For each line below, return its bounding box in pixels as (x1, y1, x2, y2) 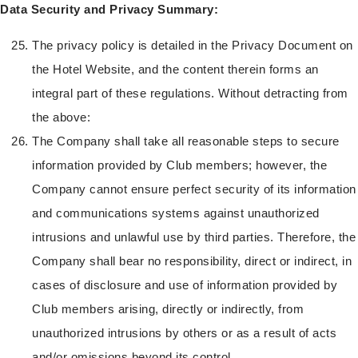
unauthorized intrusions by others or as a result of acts (32, 325, 336, 340)
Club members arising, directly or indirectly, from (32, 301, 304, 316)
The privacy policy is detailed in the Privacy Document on (32, 38, 353, 52)
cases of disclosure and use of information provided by (32, 277, 337, 292)
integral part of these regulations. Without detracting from (32, 86, 348, 100)
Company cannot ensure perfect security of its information (32, 181, 356, 196)
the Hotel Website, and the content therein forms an (32, 62, 319, 76)
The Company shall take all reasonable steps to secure (32, 133, 340, 148)
